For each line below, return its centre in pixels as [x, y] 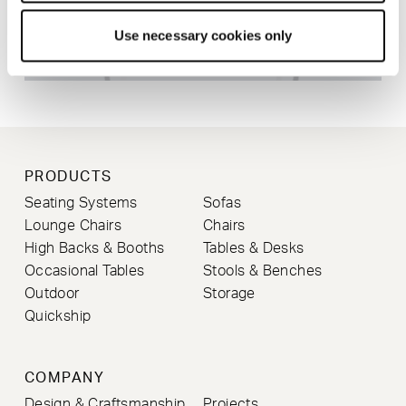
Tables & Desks [253, 248]
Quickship [58, 316]
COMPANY [64, 378]
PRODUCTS [68, 176]
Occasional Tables [84, 271]
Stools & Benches [262, 271]
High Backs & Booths [94, 248]
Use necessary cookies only [203, 35]
